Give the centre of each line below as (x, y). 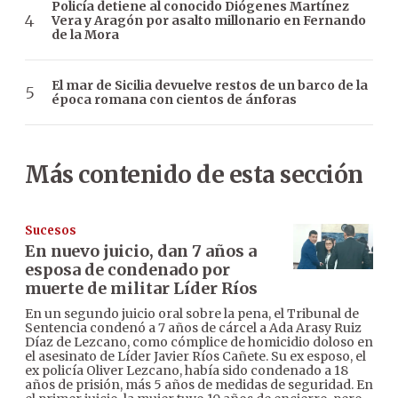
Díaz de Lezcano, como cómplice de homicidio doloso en (199, 342)
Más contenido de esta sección (194, 175)
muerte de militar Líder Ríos (141, 289)
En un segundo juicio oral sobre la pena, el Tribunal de (192, 314)
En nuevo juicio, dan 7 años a (141, 251)
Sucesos (51, 231)
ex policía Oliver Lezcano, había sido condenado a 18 (187, 371)
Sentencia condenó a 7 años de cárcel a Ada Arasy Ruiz (193, 328)
